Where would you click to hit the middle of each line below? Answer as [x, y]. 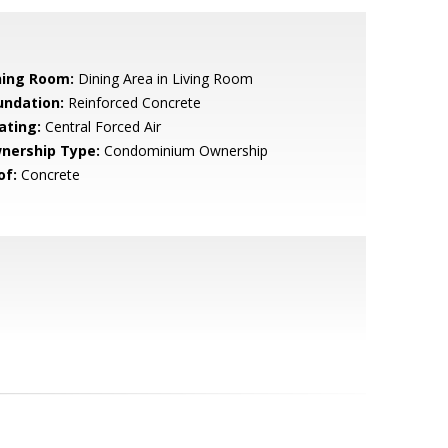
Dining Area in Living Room [163, 78]
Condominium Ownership [183, 150]
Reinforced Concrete [132, 102]
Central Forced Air [100, 126]
